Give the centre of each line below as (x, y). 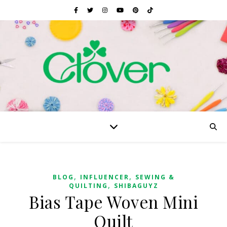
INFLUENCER (104, 177)
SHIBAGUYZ (136, 186)
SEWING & (155, 177)
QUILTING (88, 186)
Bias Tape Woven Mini (113, 202)
